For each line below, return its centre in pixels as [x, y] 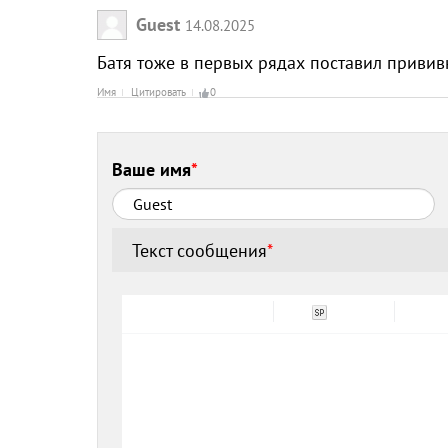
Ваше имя [152, 170]
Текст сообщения [200, 250]
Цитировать [158, 91]
